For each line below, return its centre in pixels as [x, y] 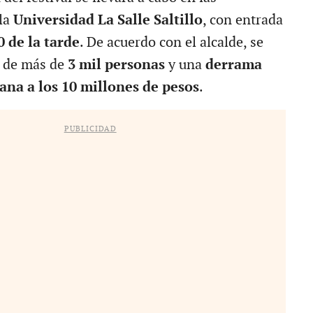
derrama [233, 65]
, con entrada [242, 21]
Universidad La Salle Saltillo [108, 21]
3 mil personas [116, 65]
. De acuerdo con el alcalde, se [171, 43]
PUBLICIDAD [90, 129]
